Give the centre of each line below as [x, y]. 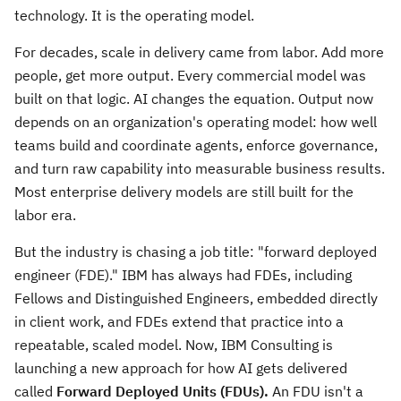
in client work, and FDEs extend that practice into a [179, 321]
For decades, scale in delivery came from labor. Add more [199, 52]
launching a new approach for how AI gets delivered [181, 368]
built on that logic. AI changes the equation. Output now [194, 98]
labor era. [45, 215]
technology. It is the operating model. [134, 15]
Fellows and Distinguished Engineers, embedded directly [196, 298]
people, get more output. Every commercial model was [190, 75]
